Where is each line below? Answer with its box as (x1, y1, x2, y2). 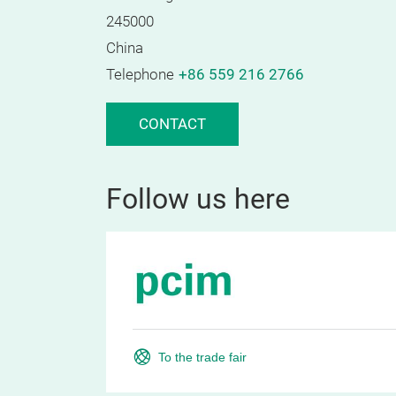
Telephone (106, 66, 174, 83)
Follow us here (106, 182, 290, 216)
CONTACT (139, 116, 206, 133)
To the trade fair (158, 349, 247, 364)
